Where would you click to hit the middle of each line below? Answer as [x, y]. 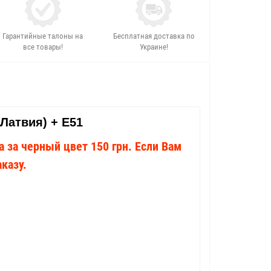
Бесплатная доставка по [154, 36]
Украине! [154, 47]
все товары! [43, 47]
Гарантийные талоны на [43, 36]
